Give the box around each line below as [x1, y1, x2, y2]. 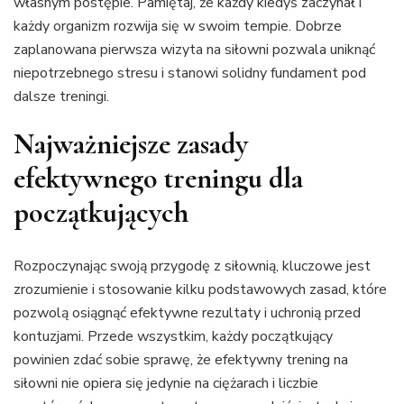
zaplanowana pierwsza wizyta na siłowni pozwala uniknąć [14, 40, 375, 60]
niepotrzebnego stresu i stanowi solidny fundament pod [14, 63, 366, 84]
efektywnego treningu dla [14, 161, 303, 197]
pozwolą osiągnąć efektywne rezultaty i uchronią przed [14, 302, 361, 323]
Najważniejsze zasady [14, 126, 248, 162]
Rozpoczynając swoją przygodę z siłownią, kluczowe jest [14, 255, 371, 276]
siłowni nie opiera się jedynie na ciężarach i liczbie [14, 372, 318, 393]
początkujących [14, 195, 188, 231]
